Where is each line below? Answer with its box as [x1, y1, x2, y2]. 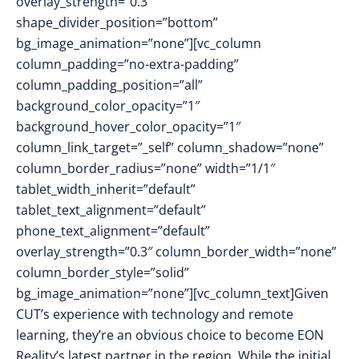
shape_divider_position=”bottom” [16, 14, 218, 31]
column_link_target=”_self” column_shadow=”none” [16, 139, 324, 156]
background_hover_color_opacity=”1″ [16, 118, 240, 135]
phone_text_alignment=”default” [16, 222, 210, 240]
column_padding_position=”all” [16, 76, 203, 94]
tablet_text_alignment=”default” [16, 201, 206, 219]
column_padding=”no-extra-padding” [16, 55, 239, 73]
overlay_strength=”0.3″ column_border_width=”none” [16, 243, 337, 260]
